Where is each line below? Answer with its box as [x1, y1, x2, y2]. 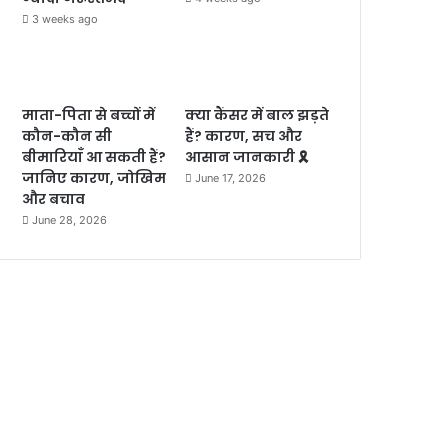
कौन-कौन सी [22, 125, 113, 146]
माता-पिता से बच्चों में [22, 104, 156, 125]
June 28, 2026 [32, 212, 108, 227]
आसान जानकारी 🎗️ [185, 146, 310, 167]
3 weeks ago [32, 11, 99, 26]
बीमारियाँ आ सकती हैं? [22, 146, 167, 167]
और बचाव [22, 188, 86, 209]
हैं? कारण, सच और [185, 125, 303, 146]
